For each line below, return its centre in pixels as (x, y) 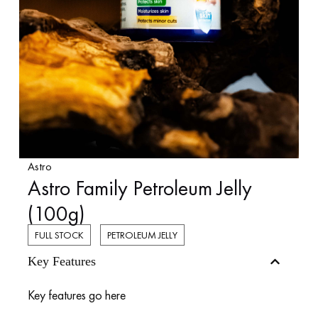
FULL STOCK (59, 235)
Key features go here (76, 295)
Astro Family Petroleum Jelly (139, 188)
